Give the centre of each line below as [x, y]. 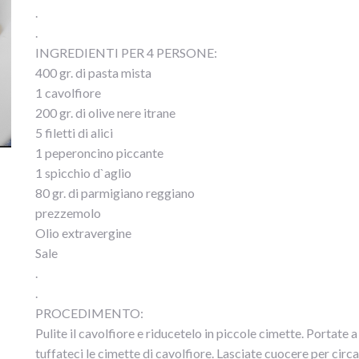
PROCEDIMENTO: [89, 313]
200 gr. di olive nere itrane [105, 113]
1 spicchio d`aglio [83, 173]
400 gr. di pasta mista [93, 73]
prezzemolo [68, 213]
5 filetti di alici [74, 133]
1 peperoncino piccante [99, 153]
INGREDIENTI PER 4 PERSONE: [126, 52]
